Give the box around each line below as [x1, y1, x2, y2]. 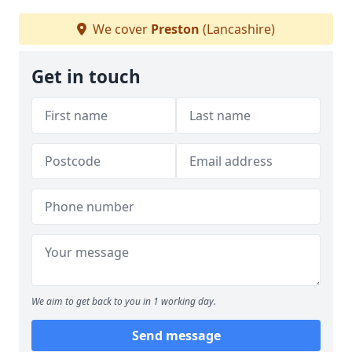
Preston [151, 20, 200, 38]
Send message [131, 327, 221, 344]
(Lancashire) [200, 20, 275, 38]
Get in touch [31, 64, 141, 89]
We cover [90, 20, 151, 38]
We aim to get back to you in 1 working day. [31, 295, 216, 308]
